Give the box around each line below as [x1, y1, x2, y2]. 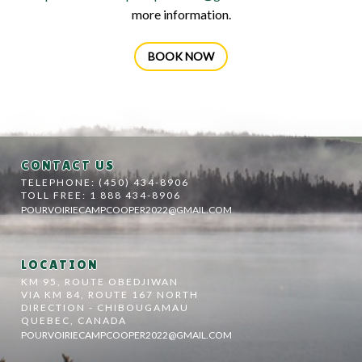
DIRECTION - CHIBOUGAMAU [21, 301, 190, 314]
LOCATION [21, 256, 99, 272]
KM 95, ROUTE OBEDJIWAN [21, 275, 179, 288]
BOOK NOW [148, 49, 214, 64]
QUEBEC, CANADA [21, 314, 128, 326]
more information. [131, 6, 231, 22]
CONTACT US [21, 158, 116, 174]
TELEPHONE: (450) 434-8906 [21, 176, 190, 189]
